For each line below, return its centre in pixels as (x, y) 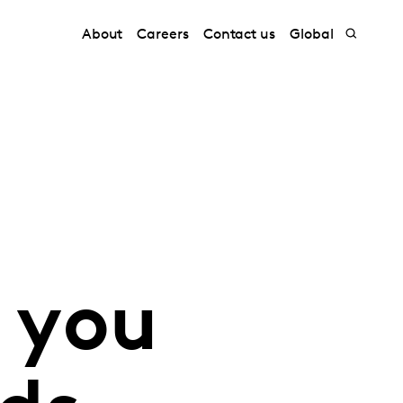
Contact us (239, 35)
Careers (163, 35)
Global (312, 35)
